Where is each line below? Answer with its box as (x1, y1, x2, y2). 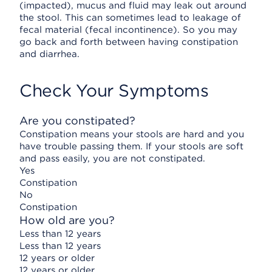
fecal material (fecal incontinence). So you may (19, 24, 237, 35)
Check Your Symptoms (19, 80, 209, 101)
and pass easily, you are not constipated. (19, 153, 205, 164)
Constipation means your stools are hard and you (19, 129, 244, 140)
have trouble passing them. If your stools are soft (19, 141, 243, 152)
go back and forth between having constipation (19, 36, 238, 47)
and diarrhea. (19, 49, 80, 59)
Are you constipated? (19, 114, 135, 127)
